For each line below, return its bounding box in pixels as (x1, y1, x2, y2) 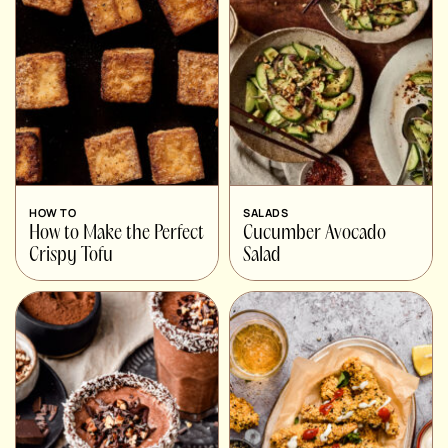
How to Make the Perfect (29, 224, 204, 243)
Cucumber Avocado (243, 224, 386, 243)
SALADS (243, 204, 289, 220)
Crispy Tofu (29, 246, 113, 265)
